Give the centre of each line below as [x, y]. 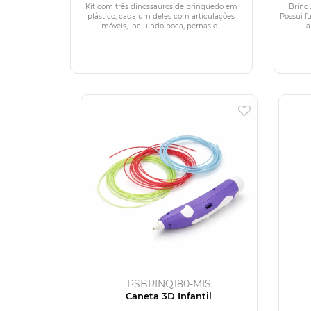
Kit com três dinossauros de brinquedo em [161, 6]
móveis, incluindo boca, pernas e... [161, 26]
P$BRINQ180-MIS [169, 284]
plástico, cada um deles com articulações [161, 16]
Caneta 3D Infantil [169, 295]
